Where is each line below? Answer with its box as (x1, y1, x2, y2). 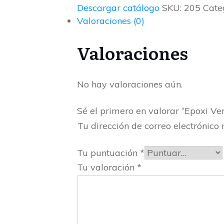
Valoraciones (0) (77, 14, 144, 26)
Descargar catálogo (77, 1, 159, 13)
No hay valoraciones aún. (77, 78, 182, 90)
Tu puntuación (77, 146, 140, 158)
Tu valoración (77, 161, 137, 173)
